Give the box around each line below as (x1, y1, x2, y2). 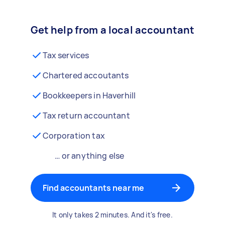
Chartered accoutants (42, 70, 129, 81)
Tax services (42, 50, 89, 61)
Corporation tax (42, 130, 105, 141)
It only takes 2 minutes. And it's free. (52, 210, 173, 219)
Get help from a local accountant (30, 23, 195, 37)
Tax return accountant (42, 110, 130, 121)
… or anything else (54, 150, 125, 161)
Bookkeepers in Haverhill (42, 90, 136, 101)
